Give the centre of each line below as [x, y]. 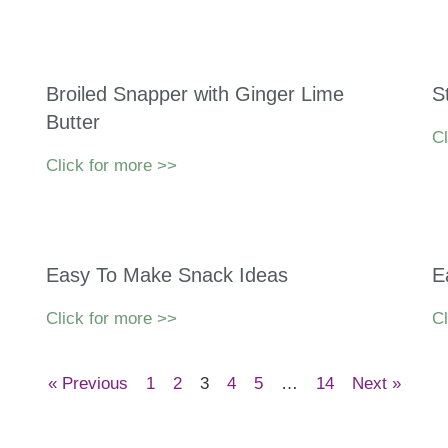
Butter [72, 122]
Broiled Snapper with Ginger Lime [194, 94]
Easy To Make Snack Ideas [166, 275]
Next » [376, 384]
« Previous [87, 384]
